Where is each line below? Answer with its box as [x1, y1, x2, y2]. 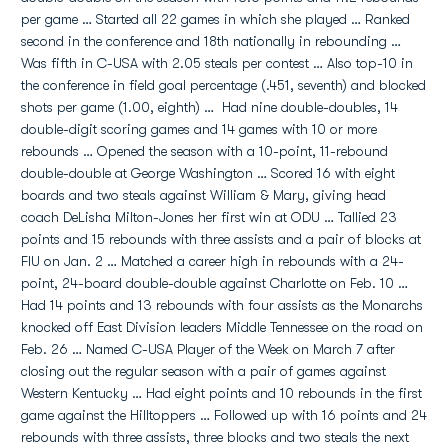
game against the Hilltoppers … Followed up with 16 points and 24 [21, 407, 427, 423]
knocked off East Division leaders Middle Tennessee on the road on [21, 319, 423, 335]
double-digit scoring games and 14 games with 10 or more [21, 121, 377, 137]
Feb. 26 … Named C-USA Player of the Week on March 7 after [21, 341, 395, 357]
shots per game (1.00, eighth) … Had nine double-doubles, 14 [21, 99, 398, 115]
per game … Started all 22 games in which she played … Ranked [21, 11, 410, 27]
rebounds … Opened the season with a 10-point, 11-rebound [21, 143, 388, 159]
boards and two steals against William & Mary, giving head [21, 187, 386, 203]
